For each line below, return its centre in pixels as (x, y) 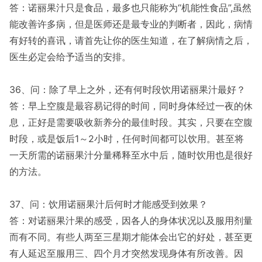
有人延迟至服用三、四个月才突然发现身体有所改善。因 (126, 253)
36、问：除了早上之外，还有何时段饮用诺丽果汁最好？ (127, 89)
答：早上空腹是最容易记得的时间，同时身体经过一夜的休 (131, 106)
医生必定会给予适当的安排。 (70, 57)
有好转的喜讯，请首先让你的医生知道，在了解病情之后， (131, 40)
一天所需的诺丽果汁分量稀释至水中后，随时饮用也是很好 (131, 155)
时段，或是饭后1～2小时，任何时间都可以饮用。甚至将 (127, 139)
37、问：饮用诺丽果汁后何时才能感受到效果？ (108, 204)
